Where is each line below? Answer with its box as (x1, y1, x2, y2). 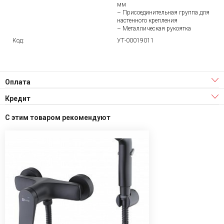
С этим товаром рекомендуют (5, 113, 110, 121)
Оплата (5, 77, 30, 86)
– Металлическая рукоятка (117, 24, 191, 32)
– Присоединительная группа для (117, 8, 209, 16)
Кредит (5, 94, 30, 102)
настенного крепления (117, 16, 177, 24)
